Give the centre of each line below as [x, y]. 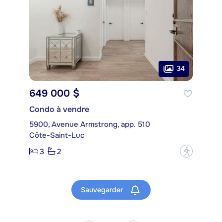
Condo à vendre [59, 110]
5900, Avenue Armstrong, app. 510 [90, 125]
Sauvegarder [103, 190]
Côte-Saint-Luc [57, 136]
